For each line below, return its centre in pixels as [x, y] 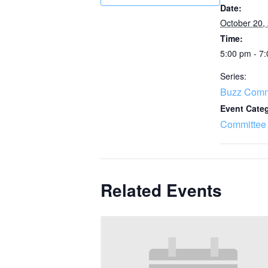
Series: [233, 76]
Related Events [161, 190]
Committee [243, 124]
